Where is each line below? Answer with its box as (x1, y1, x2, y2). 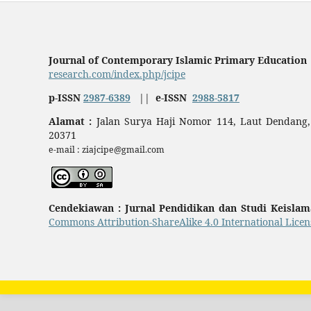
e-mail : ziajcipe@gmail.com (48, 144, 165, 156)
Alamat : (48, 115, 92, 128)
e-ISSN (155, 91, 190, 105)
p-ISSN (48, 91, 81, 105)
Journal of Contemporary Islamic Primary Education (48, 53, 310, 67)
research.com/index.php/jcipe (48, 67, 185, 81)
